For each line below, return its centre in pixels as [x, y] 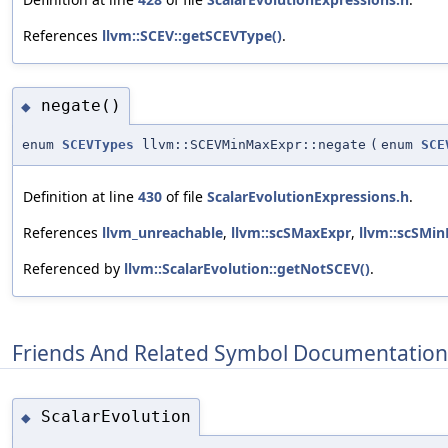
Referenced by [73, 268]
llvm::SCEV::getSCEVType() [192, 36]
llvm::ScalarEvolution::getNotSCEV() [247, 268]
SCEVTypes [98, 144]
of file [184, 196]
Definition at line [80, 196]
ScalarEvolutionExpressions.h [308, 196]
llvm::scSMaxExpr [291, 232]
